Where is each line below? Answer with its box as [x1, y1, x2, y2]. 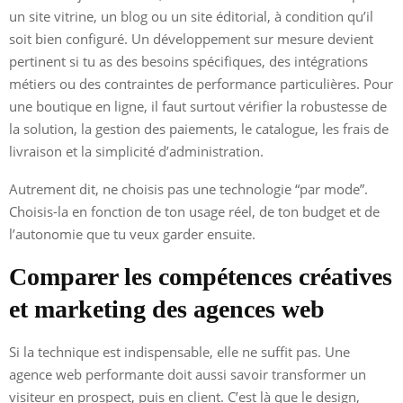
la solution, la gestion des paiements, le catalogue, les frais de [9, 119, 389, 138]
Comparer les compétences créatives [9, 262, 392, 291]
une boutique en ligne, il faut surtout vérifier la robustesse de [9, 96, 387, 115]
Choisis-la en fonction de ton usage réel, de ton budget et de [9, 201, 380, 220]
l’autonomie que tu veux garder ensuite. [9, 224, 255, 243]
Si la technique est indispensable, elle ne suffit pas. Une [9, 342, 350, 361]
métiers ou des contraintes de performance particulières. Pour [9, 74, 393, 93]
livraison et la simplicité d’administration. [9, 141, 264, 160]
